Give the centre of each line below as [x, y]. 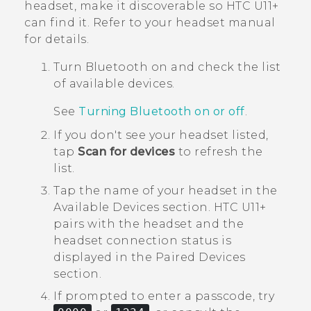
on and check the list [214, 67]
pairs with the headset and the [149, 224]
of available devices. [114, 84]
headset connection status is [142, 241]
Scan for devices [126, 152]
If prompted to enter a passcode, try [164, 296]
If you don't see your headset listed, [161, 135]
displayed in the [104, 258]
